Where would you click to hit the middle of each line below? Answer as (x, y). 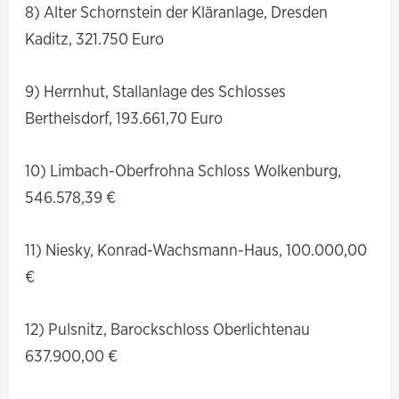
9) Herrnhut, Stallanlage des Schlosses (156, 90)
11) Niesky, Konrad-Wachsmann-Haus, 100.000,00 (196, 250)
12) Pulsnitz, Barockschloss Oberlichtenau (168, 329)
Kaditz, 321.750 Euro (95, 38)
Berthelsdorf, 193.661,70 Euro (124, 117)
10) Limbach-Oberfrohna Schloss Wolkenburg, (183, 170)
